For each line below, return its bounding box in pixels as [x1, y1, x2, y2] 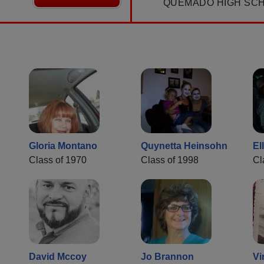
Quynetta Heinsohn [141, 141, 227, 151]
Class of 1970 [29, 155, 87, 166]
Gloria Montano [29, 141, 97, 151]
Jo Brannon [141, 252, 194, 262]
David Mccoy [29, 252, 87, 262]
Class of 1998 [141, 155, 199, 166]
